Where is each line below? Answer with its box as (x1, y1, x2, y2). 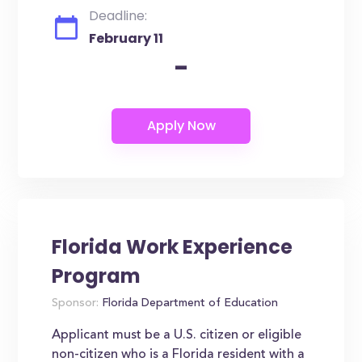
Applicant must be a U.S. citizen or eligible (52, 329, 302, 342)
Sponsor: (52, 298, 99, 309)
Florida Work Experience (52, 234, 293, 260)
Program (52, 263, 141, 289)
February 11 (89, 29, 164, 48)
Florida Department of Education (99, 298, 279, 309)
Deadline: (89, 6, 148, 25)
